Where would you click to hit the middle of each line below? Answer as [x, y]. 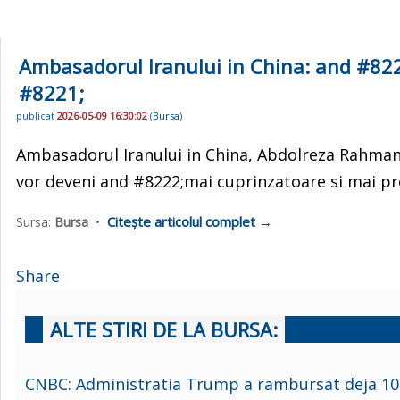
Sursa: [35, 221]
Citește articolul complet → [190, 221]
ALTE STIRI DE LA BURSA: [164, 329]
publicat [37, 116]
